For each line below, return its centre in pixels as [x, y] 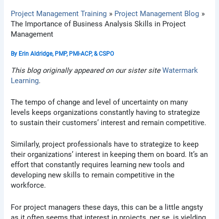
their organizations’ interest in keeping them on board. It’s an [109, 155]
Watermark [180, 70]
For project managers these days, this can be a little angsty [107, 207]
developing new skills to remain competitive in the [93, 175]
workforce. [29, 186]
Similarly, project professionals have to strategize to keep [105, 144]
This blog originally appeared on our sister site [87, 70]
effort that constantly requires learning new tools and [98, 165]
